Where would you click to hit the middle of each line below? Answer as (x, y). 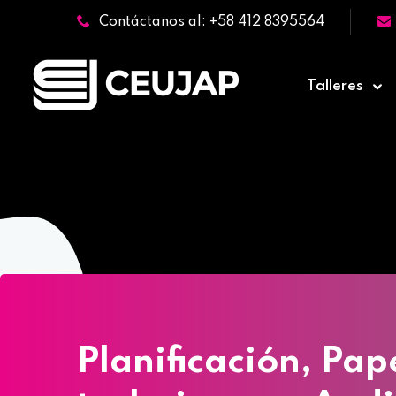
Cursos (350, 152)
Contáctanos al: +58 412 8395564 (212, 22)
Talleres (335, 86)
